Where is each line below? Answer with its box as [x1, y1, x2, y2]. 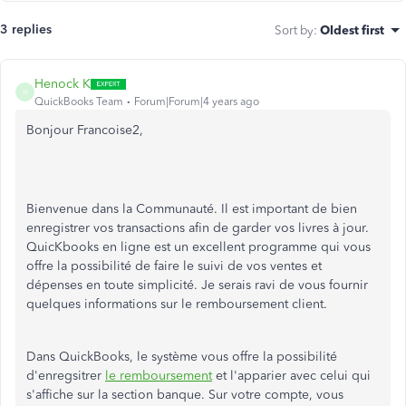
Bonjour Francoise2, [26, 122, 143, 138]
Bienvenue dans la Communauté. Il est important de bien [26, 201, 357, 217]
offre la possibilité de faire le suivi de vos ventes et [26, 258, 322, 274]
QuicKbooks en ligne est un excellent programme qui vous [26, 239, 371, 255]
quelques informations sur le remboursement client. [26, 296, 327, 312]
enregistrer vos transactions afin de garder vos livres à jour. [26, 220, 369, 236]
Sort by [275, 23, 314, 37]
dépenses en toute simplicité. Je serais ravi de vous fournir [26, 277, 368, 293]
